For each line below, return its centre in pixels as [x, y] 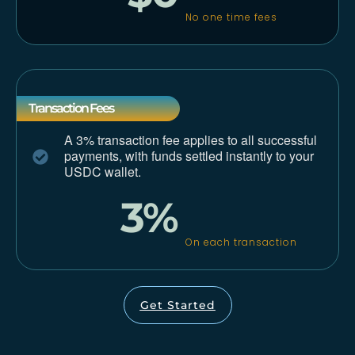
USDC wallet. [103, 171]
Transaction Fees [71, 108]
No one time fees [231, 17]
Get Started [177, 305]
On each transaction [241, 242]
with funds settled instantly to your [218, 155]
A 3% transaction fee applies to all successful [191, 139]
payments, [93, 155]
